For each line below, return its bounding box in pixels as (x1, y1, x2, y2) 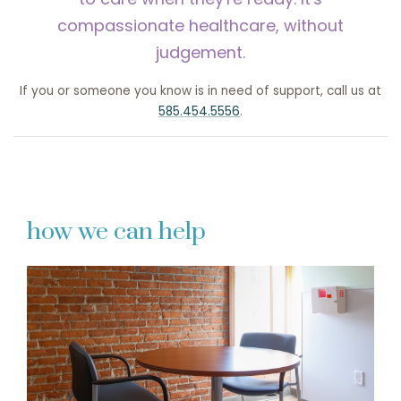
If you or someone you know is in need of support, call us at (20, 82, 381, 100)
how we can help (27, 217, 206, 248)
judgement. (156, 41, 245, 64)
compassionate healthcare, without (57, 14, 344, 38)
